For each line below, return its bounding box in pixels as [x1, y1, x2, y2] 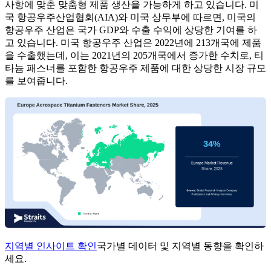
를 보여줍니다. [5, 76, 68, 87]
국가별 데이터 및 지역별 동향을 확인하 [97, 241, 264, 252]
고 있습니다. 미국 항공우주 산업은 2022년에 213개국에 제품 [5, 38, 261, 48]
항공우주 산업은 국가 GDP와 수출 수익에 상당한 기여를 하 [5, 25, 257, 36]
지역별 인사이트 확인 [5, 241, 97, 252]
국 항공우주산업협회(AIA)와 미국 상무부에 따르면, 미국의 [5, 12, 256, 23]
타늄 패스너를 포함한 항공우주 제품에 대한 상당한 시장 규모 [5, 63, 266, 74]
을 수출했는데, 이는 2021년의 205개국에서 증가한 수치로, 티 [5, 50, 264, 61]
